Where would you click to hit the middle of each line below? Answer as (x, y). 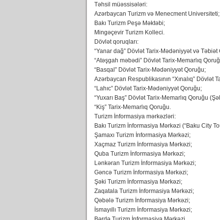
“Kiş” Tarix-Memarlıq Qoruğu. (133, 107)
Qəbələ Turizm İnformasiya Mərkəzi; (142, 200)
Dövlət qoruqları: (116, 42)
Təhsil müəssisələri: (121, 4)
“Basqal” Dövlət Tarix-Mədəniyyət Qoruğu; (150, 70)
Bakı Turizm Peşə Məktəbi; (130, 23)
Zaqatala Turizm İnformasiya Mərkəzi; (144, 191)
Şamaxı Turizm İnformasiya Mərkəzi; (142, 135)
